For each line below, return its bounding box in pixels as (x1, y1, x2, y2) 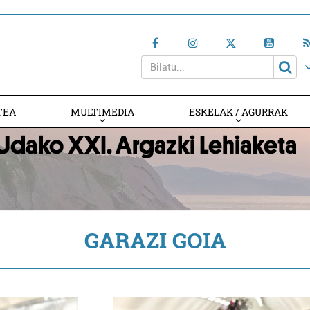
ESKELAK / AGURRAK (189, 105, 289, 118)
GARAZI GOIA (84, 225, 226, 255)
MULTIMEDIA (70, 105, 134, 118)
